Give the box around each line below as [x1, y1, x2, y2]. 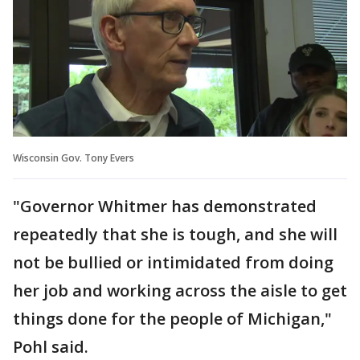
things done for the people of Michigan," [13, 307, 332, 329]
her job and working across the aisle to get [13, 279, 347, 301]
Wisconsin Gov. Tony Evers [13, 150, 134, 165]
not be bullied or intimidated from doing [13, 251, 333, 273]
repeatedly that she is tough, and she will [13, 223, 337, 245]
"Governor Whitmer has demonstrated [13, 194, 317, 217]
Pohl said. [13, 335, 88, 358]
